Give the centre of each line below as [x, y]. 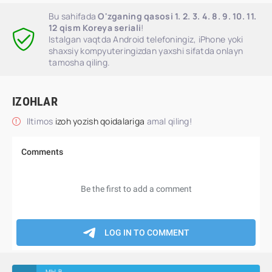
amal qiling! [169, 121]
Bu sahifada [73, 16]
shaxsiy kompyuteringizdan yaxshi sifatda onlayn [146, 51]
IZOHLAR [35, 101]
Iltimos [40, 121]
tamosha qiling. [80, 62]
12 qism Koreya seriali [95, 28]
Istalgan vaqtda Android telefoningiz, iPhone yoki [146, 39]
